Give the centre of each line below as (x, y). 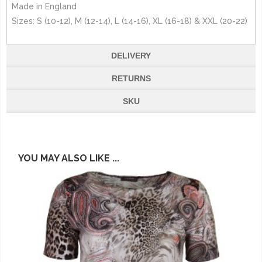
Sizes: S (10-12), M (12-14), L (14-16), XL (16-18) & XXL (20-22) (130, 21)
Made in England (44, 6)
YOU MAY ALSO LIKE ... (69, 158)
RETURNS (131, 78)
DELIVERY (131, 56)
